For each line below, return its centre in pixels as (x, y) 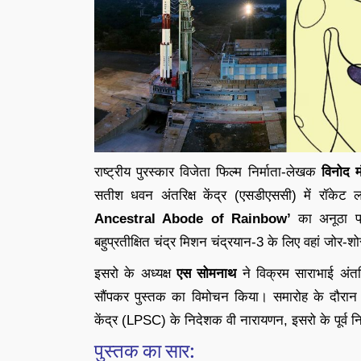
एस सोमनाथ (207, 274)
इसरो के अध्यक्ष (136, 274)
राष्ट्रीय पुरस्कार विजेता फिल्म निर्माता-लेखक (208, 172)
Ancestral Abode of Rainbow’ (193, 219)
